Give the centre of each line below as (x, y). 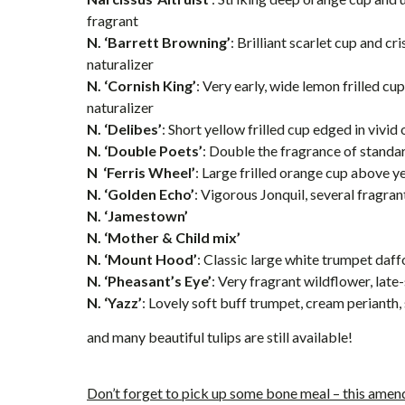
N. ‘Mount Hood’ (142, 259)
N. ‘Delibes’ (124, 129)
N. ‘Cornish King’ (141, 85)
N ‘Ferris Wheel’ (141, 172)
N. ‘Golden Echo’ (141, 194)
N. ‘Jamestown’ (137, 216)
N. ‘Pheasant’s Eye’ (149, 281)
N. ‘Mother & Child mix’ (164, 237)
